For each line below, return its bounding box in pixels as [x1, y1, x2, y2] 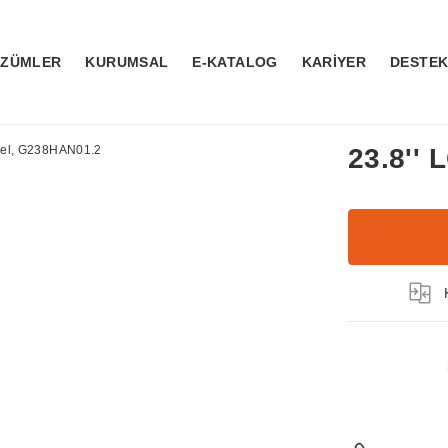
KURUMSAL [85, 54, 169, 70]
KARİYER [301, 54, 367, 70]
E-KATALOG [192, 54, 278, 70]
